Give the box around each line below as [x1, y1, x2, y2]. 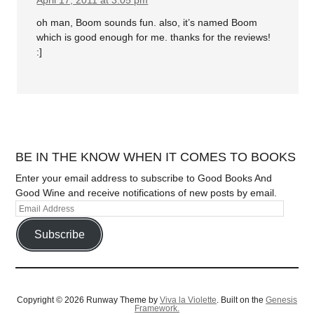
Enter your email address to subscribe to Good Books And [15, 172, 273, 184]
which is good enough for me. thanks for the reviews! [36, 31, 271, 43]
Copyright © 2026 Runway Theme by [17, 295, 160, 306]
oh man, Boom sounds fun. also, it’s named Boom [36, 16, 258, 28]
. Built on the [217, 295, 266, 306]
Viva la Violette [160, 295, 217, 306]
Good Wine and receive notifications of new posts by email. [15, 187, 278, 198]
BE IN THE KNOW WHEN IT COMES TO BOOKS [15, 150, 296, 164]
